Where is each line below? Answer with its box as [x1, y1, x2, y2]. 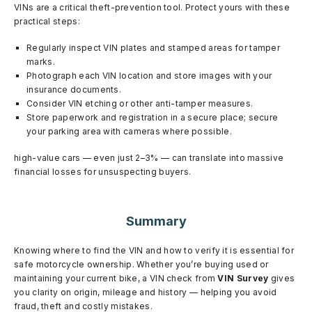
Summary [125, 213, 187, 228]
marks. [26, 56, 55, 67]
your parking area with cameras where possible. [26, 125, 232, 136]
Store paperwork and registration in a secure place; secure [26, 111, 279, 123]
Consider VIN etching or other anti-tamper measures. [26, 97, 253, 109]
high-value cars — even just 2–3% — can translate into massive [14, 152, 284, 163]
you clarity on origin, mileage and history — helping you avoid [14, 286, 277, 297]
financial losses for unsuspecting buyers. [14, 166, 192, 177]
